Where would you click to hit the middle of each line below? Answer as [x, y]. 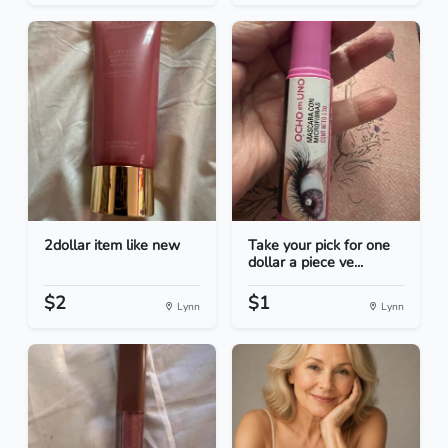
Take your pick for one [319, 245]
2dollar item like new [112, 245]
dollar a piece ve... [305, 262]
